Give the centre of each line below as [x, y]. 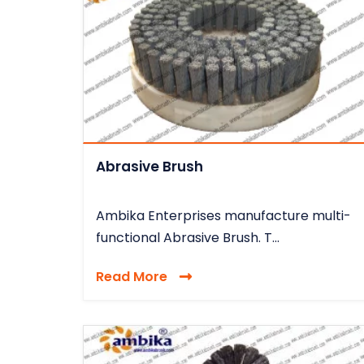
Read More [132, 276]
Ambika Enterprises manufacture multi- [223, 215]
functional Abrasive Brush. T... [188, 237]
